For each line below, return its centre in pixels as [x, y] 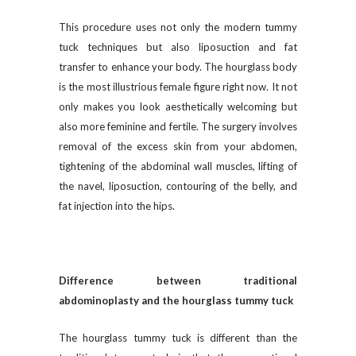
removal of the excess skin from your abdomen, [178, 146]
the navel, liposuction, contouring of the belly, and [178, 186]
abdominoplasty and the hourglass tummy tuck [177, 300]
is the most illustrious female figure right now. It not [178, 87]
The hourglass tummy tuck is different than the [178, 338]
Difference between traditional [178, 281]
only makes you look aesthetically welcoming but [178, 106]
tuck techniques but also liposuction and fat [178, 47]
